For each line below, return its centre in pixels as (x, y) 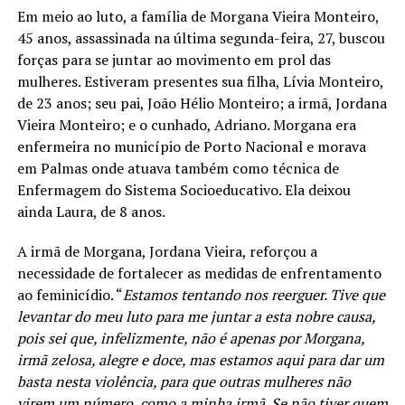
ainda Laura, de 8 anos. (91, 211)
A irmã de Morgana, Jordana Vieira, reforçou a (167, 251)
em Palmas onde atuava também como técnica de (178, 168)
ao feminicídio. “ (70, 294)
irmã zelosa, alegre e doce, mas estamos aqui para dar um (200, 359)
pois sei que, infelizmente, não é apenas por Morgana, (190, 338)
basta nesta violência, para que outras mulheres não (184, 381)
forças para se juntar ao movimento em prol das (174, 59)
